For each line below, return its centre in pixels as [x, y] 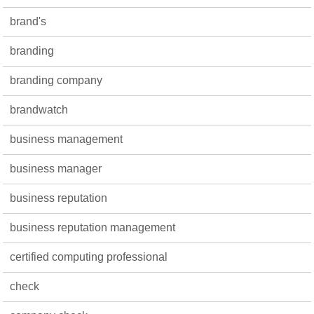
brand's [28, 21]
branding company [56, 80]
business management [67, 139]
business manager [56, 169]
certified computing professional [89, 257]
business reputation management [93, 227]
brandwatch [39, 110]
